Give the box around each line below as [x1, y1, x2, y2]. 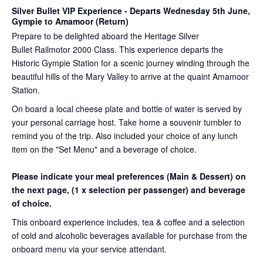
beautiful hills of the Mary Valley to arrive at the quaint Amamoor [12, 70, 249, 82]
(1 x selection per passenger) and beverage [72, 183, 245, 195]
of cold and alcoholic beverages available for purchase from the [12, 229, 247, 241]
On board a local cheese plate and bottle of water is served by [12, 102, 242, 114]
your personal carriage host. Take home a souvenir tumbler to [12, 116, 241, 128]
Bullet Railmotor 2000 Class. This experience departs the [12, 43, 223, 55]
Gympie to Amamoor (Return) [12, 15, 129, 27]
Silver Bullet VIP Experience [12, 4, 124, 16]
